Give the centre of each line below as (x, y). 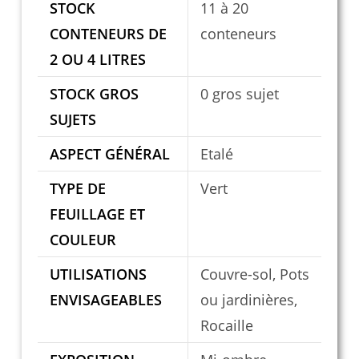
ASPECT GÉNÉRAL (109, 154)
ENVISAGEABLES (105, 300)
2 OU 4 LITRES (97, 60)
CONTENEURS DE (108, 34)
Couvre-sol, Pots (254, 274)
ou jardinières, (248, 300)
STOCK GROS (94, 94)
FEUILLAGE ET (97, 214)
